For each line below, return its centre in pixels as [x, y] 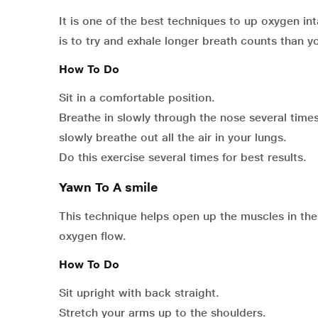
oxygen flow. [93, 236]
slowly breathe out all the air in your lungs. [173, 138]
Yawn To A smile [108, 187]
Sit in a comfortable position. [137, 98]
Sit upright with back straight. [139, 293]
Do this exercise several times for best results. [183, 158]
